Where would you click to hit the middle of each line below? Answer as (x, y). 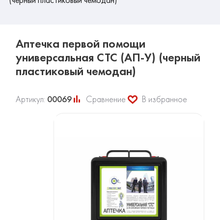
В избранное (165, 99)
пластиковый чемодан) (76, 71)
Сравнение (106, 99)
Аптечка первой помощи (81, 44)
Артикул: (31, 99)
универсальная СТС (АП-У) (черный (108, 57)
